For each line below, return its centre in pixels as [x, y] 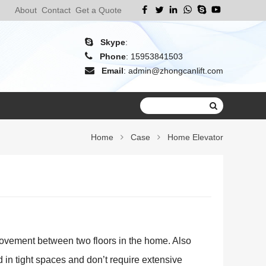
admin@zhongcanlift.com [176, 71]
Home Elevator [195, 137]
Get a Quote [99, 10]
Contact [56, 10]
